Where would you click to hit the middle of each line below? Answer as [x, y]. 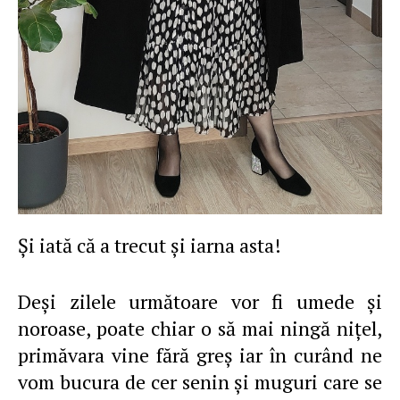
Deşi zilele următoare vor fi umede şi [200, 301]
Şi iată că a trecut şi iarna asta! [155, 245]
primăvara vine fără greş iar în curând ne [200, 355]
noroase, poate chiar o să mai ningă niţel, [200, 328]
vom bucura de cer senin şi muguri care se [200, 382]
